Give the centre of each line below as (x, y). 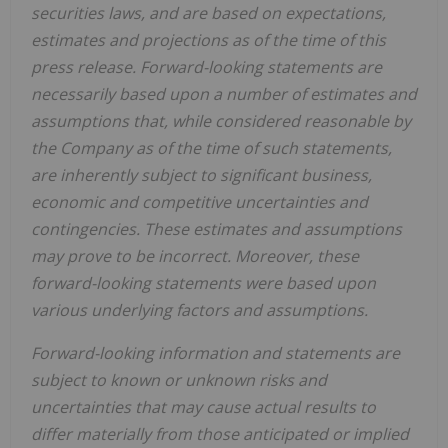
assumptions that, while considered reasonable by (221, 121)
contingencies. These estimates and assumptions (216, 229)
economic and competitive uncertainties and (199, 202)
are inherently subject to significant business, (201, 175)
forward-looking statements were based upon (203, 283)
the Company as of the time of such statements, (211, 148)
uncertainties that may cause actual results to (203, 407)
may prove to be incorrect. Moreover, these (195, 256)
